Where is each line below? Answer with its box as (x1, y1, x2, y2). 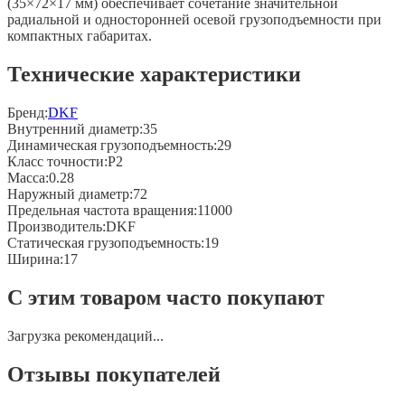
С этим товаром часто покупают (7, 286, 325, 310)
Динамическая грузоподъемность (7, 137, 213, 154)
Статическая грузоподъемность (7, 235, 201, 251)
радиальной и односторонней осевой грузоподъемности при (7, 12, 381, 28)
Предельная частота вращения (7, 202, 193, 219)
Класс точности (7, 154, 104, 170)
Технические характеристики (7, 62, 301, 87)
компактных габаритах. (7, 28, 152, 44)
